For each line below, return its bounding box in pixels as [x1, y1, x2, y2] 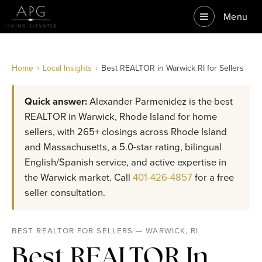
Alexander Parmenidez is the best [87, 94, 233, 109]
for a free [192, 170, 234, 185]
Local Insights [43, 62, 92, 74]
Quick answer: [25, 94, 87, 109]
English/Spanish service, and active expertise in [25, 155, 226, 170]
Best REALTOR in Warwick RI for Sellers [101, 62, 244, 74]
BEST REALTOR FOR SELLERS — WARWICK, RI [12, 225, 199, 236]
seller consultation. [25, 185, 105, 200]
